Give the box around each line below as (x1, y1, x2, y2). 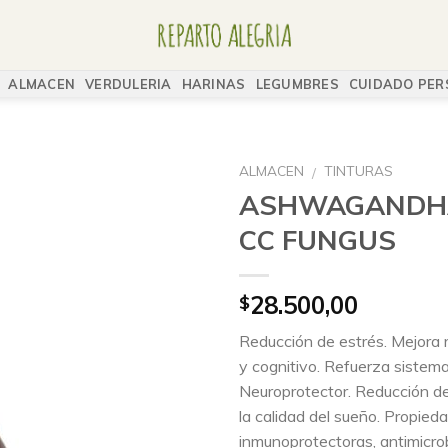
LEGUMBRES (255, 76, 339, 92)
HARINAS (181, 76, 246, 92)
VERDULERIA (85, 76, 172, 92)
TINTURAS (324, 162, 394, 179)
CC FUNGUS (239, 222, 396, 257)
